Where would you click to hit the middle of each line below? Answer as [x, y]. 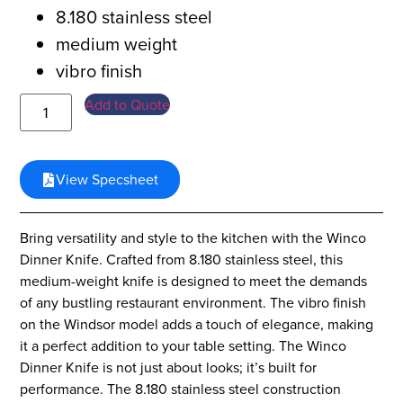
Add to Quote [128, 105]
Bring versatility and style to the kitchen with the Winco [193, 238]
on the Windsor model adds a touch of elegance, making [197, 324]
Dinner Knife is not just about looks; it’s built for [169, 367]
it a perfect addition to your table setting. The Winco [184, 346]
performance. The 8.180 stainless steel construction [181, 389]
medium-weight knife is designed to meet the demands [194, 281]
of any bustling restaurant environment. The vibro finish [193, 303]
